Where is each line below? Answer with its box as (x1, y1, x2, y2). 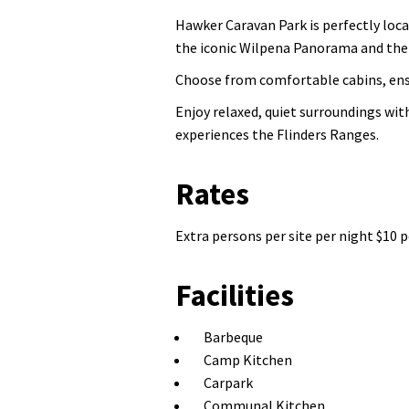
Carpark (204, 373, 253, 392)
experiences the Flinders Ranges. (175, 125, 379, 143)
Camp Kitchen (204, 351, 292, 369)
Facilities (175, 277, 294, 314)
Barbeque (204, 328, 263, 346)
